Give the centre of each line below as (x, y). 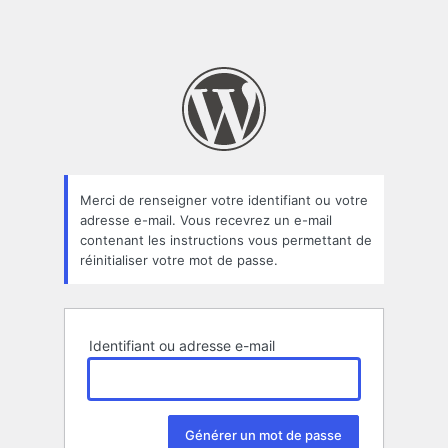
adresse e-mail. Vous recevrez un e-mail (206, 219)
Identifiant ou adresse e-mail (182, 346)
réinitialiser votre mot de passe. (179, 259)
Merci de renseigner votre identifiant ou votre (224, 199)
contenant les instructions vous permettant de (226, 239)
